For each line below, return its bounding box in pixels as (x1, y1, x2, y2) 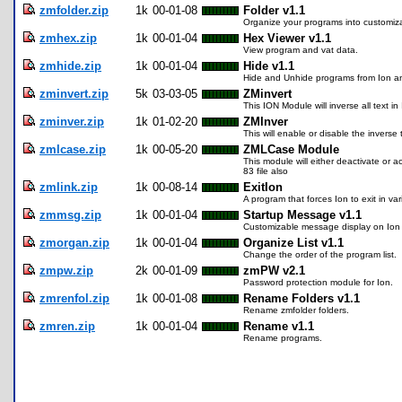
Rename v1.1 (243, 319, 314, 334)
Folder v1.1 (243, 4, 305, 18)
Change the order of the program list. (243, 249, 397, 260)
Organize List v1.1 (243, 236, 344, 250)
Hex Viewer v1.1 (243, 31, 331, 46)
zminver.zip (39, 115, 104, 129)
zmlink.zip (39, 180, 98, 195)
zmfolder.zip (39, 4, 109, 18)
